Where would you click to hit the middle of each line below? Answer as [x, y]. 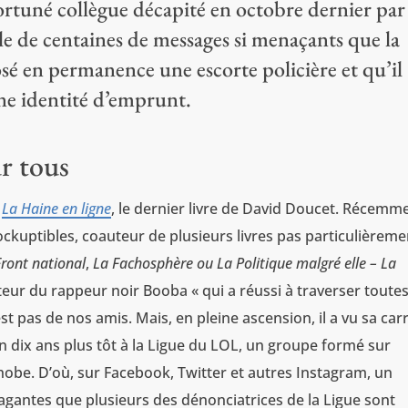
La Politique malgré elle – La [307, 264]
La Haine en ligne [57, 209]
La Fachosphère [143, 264]
